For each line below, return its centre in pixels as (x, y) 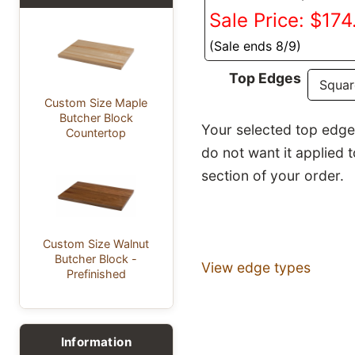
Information (96, 342)
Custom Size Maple (96, 102)
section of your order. (272, 176)
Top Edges (265, 78)
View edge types (256, 268)
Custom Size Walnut (96, 243)
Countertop (96, 132)
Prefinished (96, 273)
